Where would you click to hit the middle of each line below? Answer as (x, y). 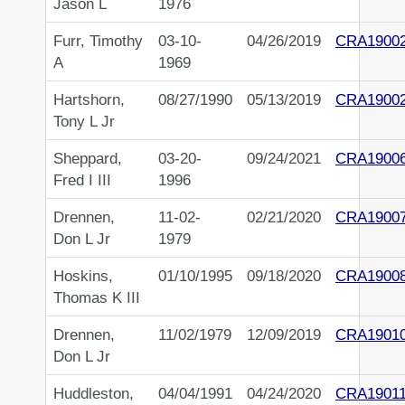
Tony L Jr (84, 122)
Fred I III (82, 180)
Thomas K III (97, 298)
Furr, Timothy (98, 41)
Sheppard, (88, 159)
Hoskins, (83, 276)
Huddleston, (94, 394)
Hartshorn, (89, 100)
